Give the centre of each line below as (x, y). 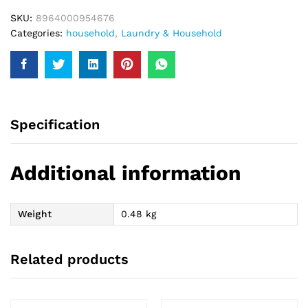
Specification (55, 124)
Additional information (126, 173)
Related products (69, 260)
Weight (35, 213)
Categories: (38, 33)
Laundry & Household (172, 33)
